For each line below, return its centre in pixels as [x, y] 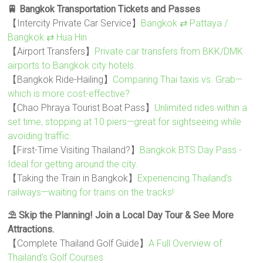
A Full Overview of [186, 244]
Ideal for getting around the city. [73, 164]
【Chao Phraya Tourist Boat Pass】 [81, 108]
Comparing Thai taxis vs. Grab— [178, 80]
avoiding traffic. [40, 136]
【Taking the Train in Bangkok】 [73, 178]
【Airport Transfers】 [51, 52]
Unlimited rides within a [201, 108]
